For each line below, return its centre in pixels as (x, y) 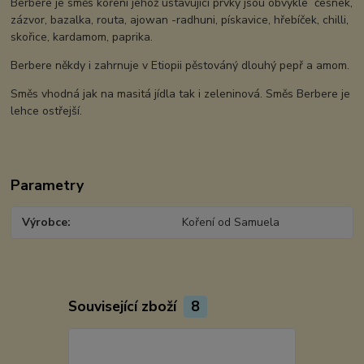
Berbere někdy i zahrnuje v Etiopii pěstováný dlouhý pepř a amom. (180, 66)
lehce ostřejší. (48, 111)
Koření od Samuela (230, 223)
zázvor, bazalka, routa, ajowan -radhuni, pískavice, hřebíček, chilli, (180, 20)
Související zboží (124, 306)
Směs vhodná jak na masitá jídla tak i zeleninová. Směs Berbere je (181, 94)
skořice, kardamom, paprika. (82, 37)
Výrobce (45, 223)
